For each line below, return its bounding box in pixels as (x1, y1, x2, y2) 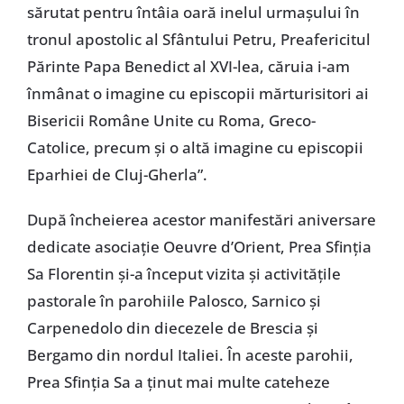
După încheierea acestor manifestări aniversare (26, 209, 376, 230)
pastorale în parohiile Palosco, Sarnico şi (26, 290, 321, 311)
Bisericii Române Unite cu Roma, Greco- (26, 110, 316, 131)
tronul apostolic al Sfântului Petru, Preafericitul (26, 29, 371, 50)
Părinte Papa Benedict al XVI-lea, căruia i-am (26, 56, 350, 77)
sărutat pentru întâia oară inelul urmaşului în (26, 2, 360, 23)
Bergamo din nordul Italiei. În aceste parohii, (26, 344, 353, 365)
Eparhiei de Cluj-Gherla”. (26, 164, 207, 185)
